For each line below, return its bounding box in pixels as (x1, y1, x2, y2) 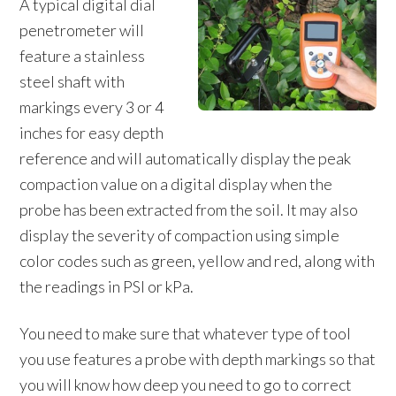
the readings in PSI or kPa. (19, 277, 194, 296)
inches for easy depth (19, 123, 164, 142)
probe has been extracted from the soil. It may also (19, 200, 359, 219)
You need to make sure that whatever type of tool (19, 324, 352, 343)
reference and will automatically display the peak (19, 148, 352, 168)
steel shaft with (19, 72, 126, 91)
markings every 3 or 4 (19, 97, 164, 117)
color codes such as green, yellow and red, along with (19, 251, 376, 270)
